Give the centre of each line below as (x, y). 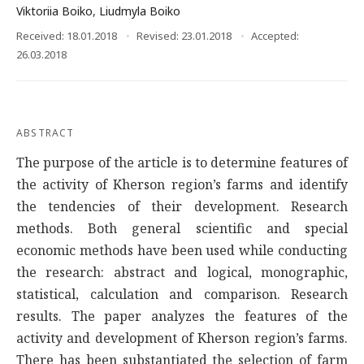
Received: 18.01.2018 (67, 36)
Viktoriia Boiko (54, 11)
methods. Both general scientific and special (182, 228)
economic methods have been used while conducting (182, 250)
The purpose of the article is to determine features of (182, 162)
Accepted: (275, 36)
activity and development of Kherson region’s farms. (182, 338)
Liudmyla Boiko (140, 11)
